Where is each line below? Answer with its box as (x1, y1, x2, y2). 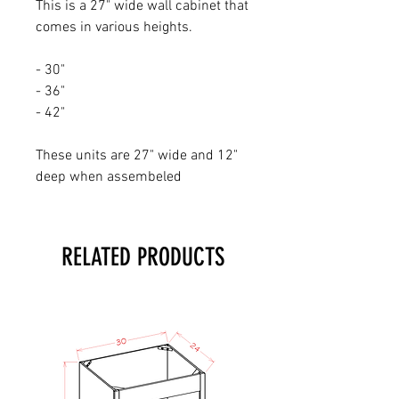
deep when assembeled (36, 167, 182, 186)
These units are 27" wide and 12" (36, 146, 238, 165)
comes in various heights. (36, 18, 196, 37)
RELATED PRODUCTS (61, 241, 224, 272)
